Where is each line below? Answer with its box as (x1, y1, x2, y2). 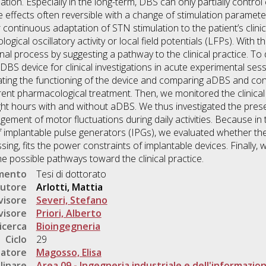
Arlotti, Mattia (36, 180, 103, 194)
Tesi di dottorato (36, 167, 106, 181)
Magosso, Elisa (36, 246, 102, 259)
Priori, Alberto (36, 207, 102, 220)
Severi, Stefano (36, 194, 107, 207)
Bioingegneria (36, 220, 100, 233)
